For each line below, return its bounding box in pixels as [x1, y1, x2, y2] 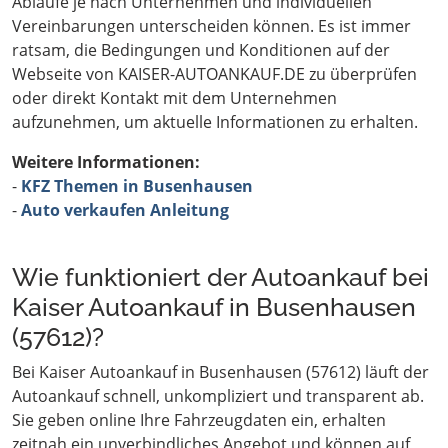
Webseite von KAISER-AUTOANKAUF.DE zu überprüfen [12, 63, 417, 86]
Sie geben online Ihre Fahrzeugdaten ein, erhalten [12, 409, 386, 432]
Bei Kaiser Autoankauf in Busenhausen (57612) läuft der [12, 361, 429, 384]
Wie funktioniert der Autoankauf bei [12, 262, 429, 293]
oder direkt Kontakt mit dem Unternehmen [12, 87, 337, 110]
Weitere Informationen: [12, 151, 200, 174]
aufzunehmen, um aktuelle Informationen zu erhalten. [12, 111, 418, 134]
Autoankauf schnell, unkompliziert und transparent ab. [12, 385, 424, 408]
